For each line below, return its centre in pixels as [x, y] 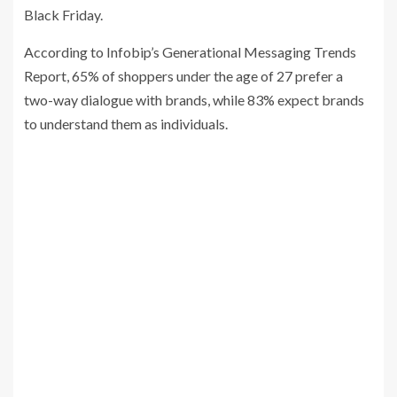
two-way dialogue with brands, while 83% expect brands [194, 100]
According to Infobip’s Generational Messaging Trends [190, 52]
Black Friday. [63, 15]
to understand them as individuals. [126, 124]
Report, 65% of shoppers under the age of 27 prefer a [183, 76]
